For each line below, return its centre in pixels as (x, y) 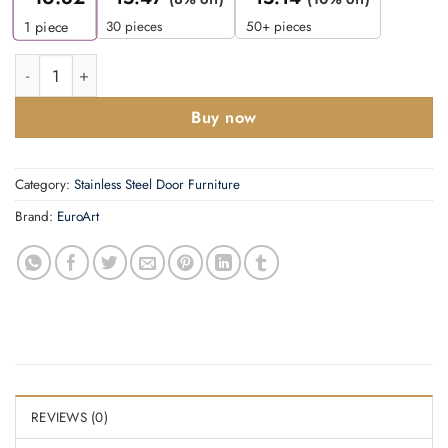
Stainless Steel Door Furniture (157, 184)
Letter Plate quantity (81, 65)
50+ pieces (278, 27)
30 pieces (134, 27)
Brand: (36, 216)
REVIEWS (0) (69, 417)
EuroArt (78, 216)
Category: (44, 184)
